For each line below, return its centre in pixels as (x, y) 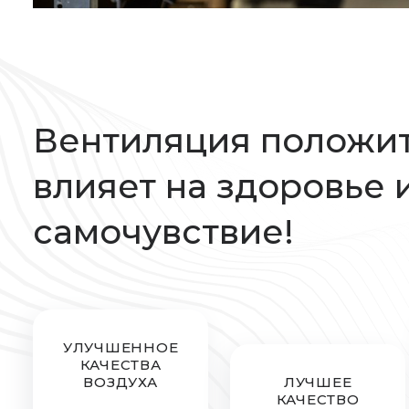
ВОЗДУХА (121, 382)
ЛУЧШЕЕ (318, 382)
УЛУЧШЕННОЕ (121, 347)
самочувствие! (163, 231)
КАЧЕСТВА (121, 365)
